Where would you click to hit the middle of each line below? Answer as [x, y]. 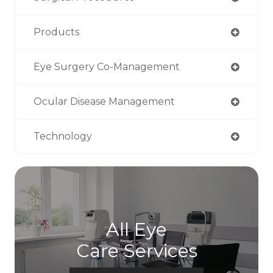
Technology [63, 136]
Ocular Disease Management [104, 101]
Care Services [136, 250]
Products [56, 32]
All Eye [136, 229]
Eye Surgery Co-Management [107, 66]
